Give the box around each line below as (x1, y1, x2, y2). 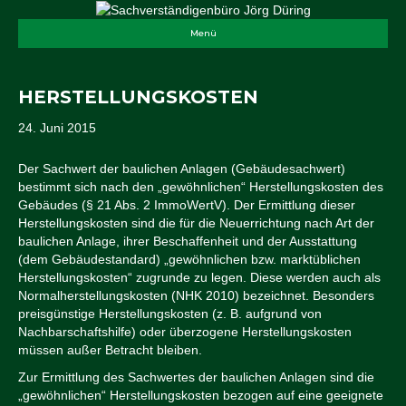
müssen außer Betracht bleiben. (18, 343, 202, 358)
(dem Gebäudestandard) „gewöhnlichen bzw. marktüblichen (18, 252, 361, 267)
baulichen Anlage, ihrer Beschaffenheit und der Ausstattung (18, 234, 357, 249)
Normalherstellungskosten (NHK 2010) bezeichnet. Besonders (18, 288, 374, 304)
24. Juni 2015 (18, 121, 96, 136)
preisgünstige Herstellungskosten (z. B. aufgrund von (18, 306, 322, 322)
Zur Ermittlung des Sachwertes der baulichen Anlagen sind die (18, 370, 374, 385)
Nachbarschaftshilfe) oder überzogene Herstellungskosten (18, 324, 352, 340)
